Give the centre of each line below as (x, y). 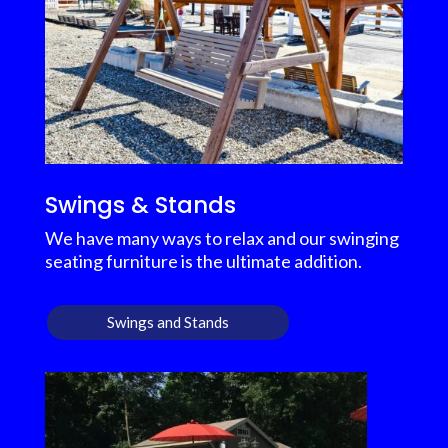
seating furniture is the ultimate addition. (203, 260)
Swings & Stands (143, 204)
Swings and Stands (167, 321)
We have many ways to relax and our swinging (221, 237)
